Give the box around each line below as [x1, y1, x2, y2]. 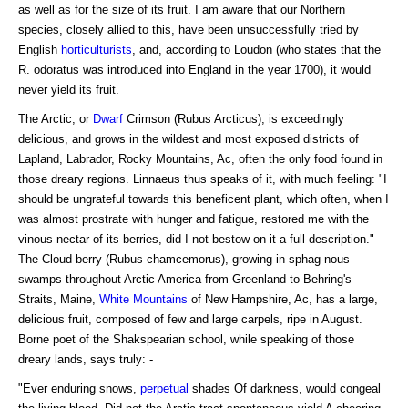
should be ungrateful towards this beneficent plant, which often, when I [18, 192, 389, 207]
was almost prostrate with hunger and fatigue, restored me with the [18, 212, 369, 227]
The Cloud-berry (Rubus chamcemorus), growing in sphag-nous [18, 252, 350, 267]
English [18, 43, 61, 57]
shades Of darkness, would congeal [189, 382, 381, 396]
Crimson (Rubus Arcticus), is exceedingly [123, 112, 344, 127]
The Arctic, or [18, 112, 93, 127]
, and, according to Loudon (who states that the [132, 43, 381, 57]
